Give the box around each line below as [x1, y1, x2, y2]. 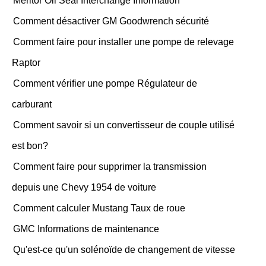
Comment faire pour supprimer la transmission [13, 161, 207, 172]
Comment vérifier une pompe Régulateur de [13, 78, 197, 88]
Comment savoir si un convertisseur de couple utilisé [13, 120, 235, 130]
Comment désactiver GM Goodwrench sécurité [13, 16, 209, 26]
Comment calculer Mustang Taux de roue [13, 203, 185, 213]
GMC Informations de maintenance [13, 224, 159, 234]
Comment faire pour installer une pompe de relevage [13, 37, 234, 47]
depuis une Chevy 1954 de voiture [12, 182, 156, 192]
